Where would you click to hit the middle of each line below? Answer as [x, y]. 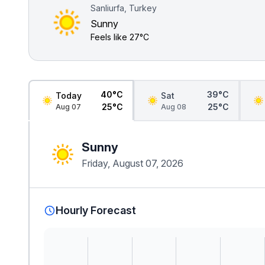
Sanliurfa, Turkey [124, 8]
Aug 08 [174, 106]
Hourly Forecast [96, 210]
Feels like [110, 37]
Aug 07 [68, 106]
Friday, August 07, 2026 [132, 163]
